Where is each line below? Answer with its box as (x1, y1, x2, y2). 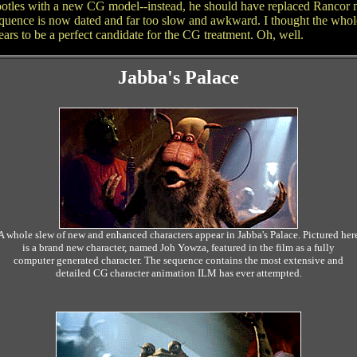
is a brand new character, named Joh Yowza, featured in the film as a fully (22, 241, 335, 253)
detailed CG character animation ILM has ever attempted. (55, 267, 302, 279)
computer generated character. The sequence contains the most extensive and (14, 254, 343, 266)
